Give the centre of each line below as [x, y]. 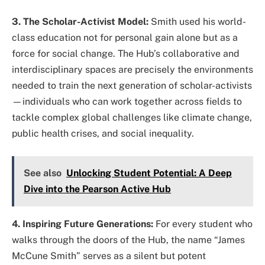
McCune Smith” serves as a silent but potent [109, 256]
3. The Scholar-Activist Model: [80, 21]
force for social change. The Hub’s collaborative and [126, 53]
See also [42, 173]
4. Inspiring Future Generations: [83, 224]
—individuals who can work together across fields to [127, 101]
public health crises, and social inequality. [103, 133]
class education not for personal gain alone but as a [125, 37]
